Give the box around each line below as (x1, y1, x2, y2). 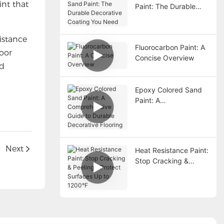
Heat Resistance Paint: (134, 145, 208, 154)
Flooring (134, 127, 161, 136)
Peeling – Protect (134, 166, 190, 175)
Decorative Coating (134, 12, 198, 21)
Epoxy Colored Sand (134, 85, 202, 94)
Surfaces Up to (134, 177, 184, 186)
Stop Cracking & (134, 156, 188, 165)
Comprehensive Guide (134, 106, 207, 115)
